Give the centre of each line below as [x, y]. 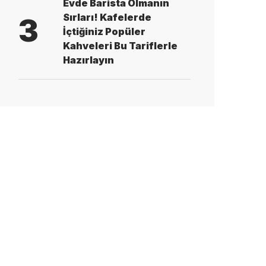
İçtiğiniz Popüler [104, 31]
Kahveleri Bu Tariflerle [120, 45]
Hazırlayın [88, 60]
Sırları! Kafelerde [107, 17]
